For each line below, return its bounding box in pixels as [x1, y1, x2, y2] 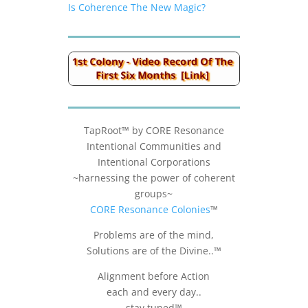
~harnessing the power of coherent [72, 171, 235, 185]
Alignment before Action [98, 269, 210, 283]
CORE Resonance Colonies [89, 203, 210, 217]
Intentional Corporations [97, 155, 210, 169]
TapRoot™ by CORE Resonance [83, 124, 224, 137]
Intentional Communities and [86, 140, 221, 153]
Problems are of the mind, [93, 228, 214, 242]
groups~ [135, 187, 173, 201]
